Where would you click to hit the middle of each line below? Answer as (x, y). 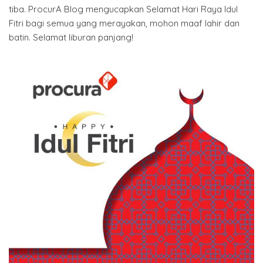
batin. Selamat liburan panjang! (71, 37)
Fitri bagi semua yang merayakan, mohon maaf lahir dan (124, 23)
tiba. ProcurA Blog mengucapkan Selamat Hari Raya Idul (123, 9)
